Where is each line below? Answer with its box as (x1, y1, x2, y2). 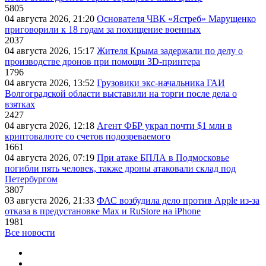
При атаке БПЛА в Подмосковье (97, 152, 229, 163)
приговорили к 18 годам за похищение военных (5, 24, 201, 34)
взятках (5, 99, 35, 109)
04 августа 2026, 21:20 (5, 13, 97, 24)
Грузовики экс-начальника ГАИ (97, 77, 225, 88)
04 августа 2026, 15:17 (5, 45, 97, 56)
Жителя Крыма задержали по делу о (97, 45, 243, 56)
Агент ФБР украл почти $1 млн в (97, 120, 232, 131)
